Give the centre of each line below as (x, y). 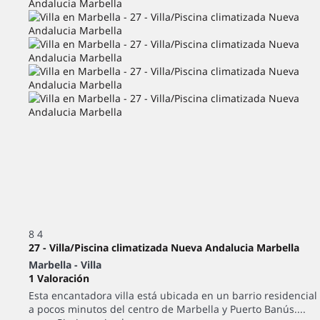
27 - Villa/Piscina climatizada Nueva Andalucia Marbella (164, 247)
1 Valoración (59, 278)
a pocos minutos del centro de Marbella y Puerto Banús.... (167, 309)
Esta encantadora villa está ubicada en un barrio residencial (173, 295)
